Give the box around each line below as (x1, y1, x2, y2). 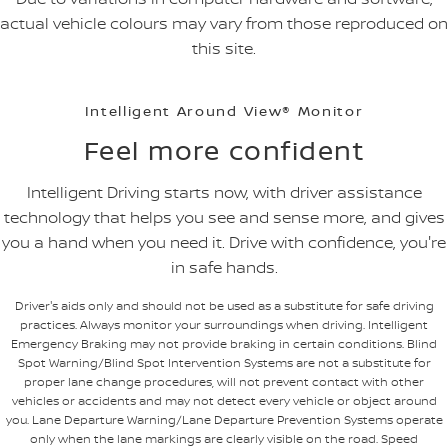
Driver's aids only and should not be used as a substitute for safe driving (14, 297, 434, 314)
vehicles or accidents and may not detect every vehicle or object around (11, 392, 437, 409)
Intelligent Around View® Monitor (84, 101, 364, 120)
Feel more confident (83, 132, 365, 168)
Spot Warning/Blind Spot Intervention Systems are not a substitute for (17, 354, 431, 371)
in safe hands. (170, 256, 278, 278)
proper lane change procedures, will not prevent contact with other (24, 373, 424, 390)
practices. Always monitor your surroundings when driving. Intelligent (20, 316, 428, 333)
